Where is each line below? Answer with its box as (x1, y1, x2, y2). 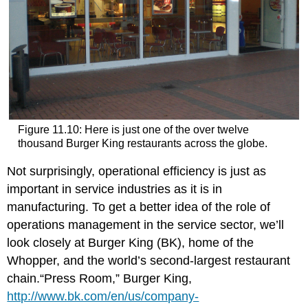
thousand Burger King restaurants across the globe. (17, 137, 267, 149)
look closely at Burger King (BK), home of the (7, 236, 254, 250)
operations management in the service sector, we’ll (7, 218, 285, 232)
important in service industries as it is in (7, 182, 223, 197)
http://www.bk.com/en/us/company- (7, 289, 199, 304)
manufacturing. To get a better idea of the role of (7, 200, 271, 214)
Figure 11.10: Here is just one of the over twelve (17, 123, 249, 135)
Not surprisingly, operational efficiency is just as (7, 164, 267, 179)
